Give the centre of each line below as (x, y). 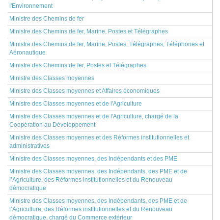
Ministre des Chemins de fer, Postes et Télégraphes (78, 65)
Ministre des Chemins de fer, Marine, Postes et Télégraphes (89, 31)
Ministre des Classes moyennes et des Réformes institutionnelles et (99, 137)
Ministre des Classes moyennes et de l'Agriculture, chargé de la (94, 116)
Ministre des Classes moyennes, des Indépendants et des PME (93, 159)
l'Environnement (31, 6)
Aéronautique (27, 53)
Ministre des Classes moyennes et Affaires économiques (84, 91)
